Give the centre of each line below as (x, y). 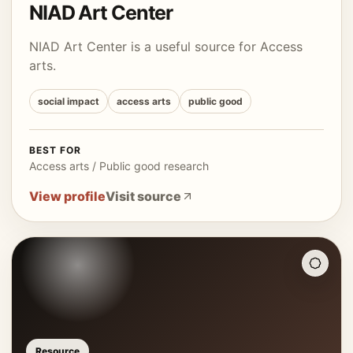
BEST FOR (55, 150)
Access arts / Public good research (119, 166)
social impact (69, 101)
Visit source (143, 196)
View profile (67, 196)
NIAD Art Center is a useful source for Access (166, 46)
